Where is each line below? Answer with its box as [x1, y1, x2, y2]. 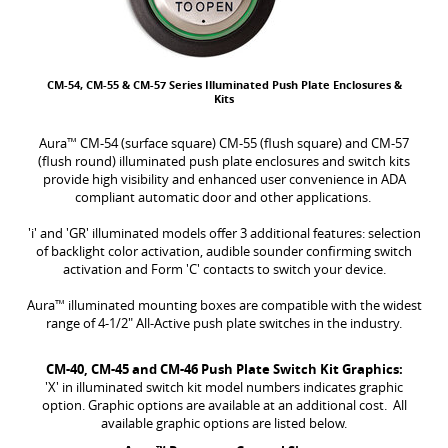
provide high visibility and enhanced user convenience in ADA [42, 170, 406, 188]
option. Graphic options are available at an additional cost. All [41, 396, 407, 414]
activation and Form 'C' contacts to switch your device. [62, 260, 386, 278]
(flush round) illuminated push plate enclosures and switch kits [38, 152, 410, 170]
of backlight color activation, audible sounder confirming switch [36, 242, 412, 260]
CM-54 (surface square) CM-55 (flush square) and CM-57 [77, 134, 409, 152]
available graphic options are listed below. [101, 414, 347, 432]
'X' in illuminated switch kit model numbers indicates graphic [45, 378, 403, 396]
